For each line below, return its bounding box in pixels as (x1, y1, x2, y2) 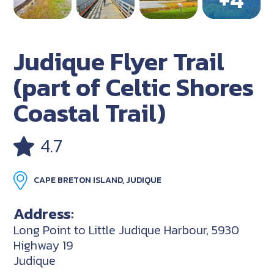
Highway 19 (13, 235, 74, 254)
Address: (13, 201, 75, 225)
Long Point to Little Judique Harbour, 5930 (13, 220, 240, 239)
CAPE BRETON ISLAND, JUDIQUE (34, 173, 162, 187)
